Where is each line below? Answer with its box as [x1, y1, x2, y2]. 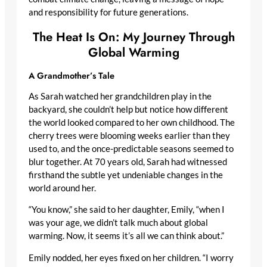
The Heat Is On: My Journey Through [32, 27, 235, 46]
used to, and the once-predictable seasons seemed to [29, 143, 234, 154]
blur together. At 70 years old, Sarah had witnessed [29, 156, 227, 167]
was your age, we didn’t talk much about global [29, 218, 208, 228]
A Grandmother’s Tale [29, 69, 114, 82]
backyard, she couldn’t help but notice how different [29, 104, 228, 114]
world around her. [29, 182, 96, 193]
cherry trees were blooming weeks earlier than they [29, 130, 230, 141]
